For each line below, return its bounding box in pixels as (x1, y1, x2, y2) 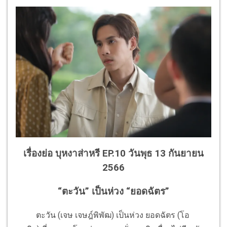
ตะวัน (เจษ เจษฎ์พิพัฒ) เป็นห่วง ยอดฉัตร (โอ (16, 210, 190, 220)
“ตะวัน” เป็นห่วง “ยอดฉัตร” (58, 185, 169, 197)
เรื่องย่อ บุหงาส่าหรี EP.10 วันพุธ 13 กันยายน (23, 148, 204, 160)
